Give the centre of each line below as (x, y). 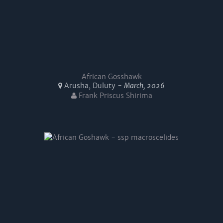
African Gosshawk (111, 77)
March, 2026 (144, 86)
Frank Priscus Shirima (114, 96)
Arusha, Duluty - (93, 86)
